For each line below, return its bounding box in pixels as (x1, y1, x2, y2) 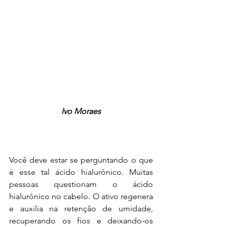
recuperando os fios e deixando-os (9, 215, 153, 225)
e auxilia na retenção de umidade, (9, 203, 153, 213)
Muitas (124, 167, 153, 177)
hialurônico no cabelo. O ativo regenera (9, 191, 153, 201)
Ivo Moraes (61, 106, 101, 116)
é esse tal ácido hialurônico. (9, 167, 124, 177)
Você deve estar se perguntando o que (9, 155, 153, 165)
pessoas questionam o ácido (9, 179, 153, 189)
